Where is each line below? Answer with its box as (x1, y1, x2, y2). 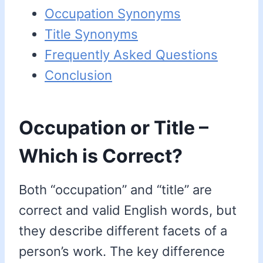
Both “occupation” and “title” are (19, 182, 212, 198)
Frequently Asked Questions (45, 47, 218, 63)
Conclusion (45, 68, 112, 83)
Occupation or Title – (19, 116, 208, 140)
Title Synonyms (45, 26, 138, 42)
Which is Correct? (19, 144, 183, 168)
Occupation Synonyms (45, 6, 181, 22)
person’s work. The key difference (19, 244, 225, 259)
